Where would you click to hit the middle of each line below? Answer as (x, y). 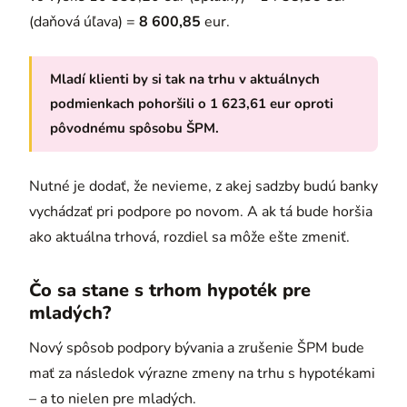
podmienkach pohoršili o (130, 103)
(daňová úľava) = (84, 21)
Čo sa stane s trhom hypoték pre (170, 290)
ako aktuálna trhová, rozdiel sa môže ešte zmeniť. (189, 237)
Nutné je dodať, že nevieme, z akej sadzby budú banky (203, 186)
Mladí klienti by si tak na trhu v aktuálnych (185, 79)
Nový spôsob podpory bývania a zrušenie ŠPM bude (197, 347)
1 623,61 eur (250, 103)
